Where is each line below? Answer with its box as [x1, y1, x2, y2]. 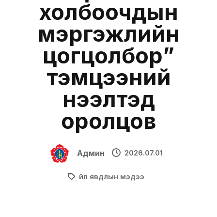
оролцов [61, 108, 156, 134]
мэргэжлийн [37, 20, 180, 47]
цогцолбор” [43, 42, 174, 69]
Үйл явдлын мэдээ [79, 172, 144, 181]
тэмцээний [46, 64, 171, 91]
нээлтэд [62, 86, 155, 112]
